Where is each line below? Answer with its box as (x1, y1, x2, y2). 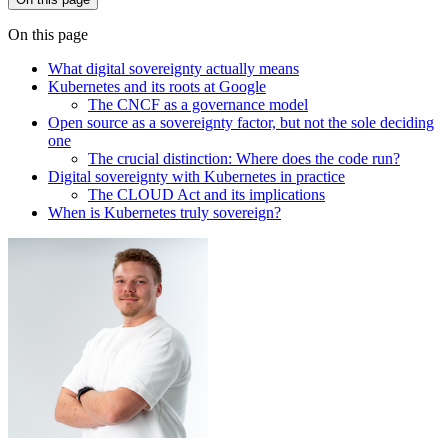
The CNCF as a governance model (88, 95, 308, 113)
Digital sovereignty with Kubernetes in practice (48, 167, 345, 185)
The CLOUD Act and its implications (88, 185, 325, 203)
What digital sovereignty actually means (48, 59, 299, 77)
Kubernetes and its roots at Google (48, 77, 266, 95)
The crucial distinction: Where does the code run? (88, 149, 400, 167)
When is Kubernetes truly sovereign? (48, 203, 281, 221)
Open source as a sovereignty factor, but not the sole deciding (48, 113, 434, 131)
